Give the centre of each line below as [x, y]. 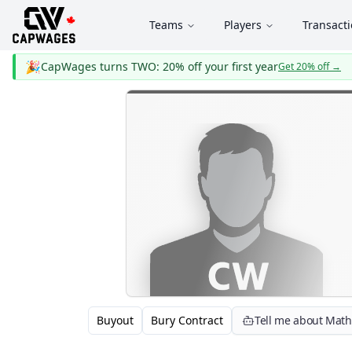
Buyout [115, 320]
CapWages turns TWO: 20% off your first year [159, 66]
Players [243, 25]
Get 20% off [304, 66]
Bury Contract [187, 320]
